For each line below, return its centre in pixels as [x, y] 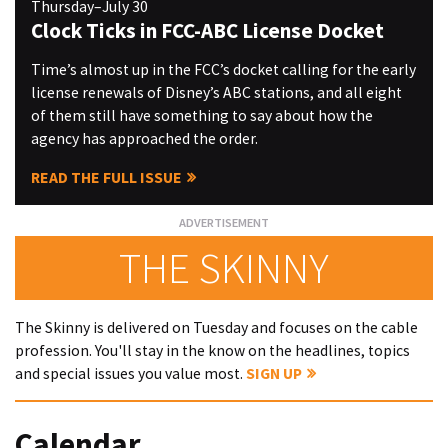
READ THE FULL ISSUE [106, 178]
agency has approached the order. [144, 139]
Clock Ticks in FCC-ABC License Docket [207, 30]
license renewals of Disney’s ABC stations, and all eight [216, 93]
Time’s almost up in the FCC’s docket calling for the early [223, 70]
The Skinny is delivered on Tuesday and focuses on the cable [216, 327]
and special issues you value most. [130, 373]
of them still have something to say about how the [201, 116]
